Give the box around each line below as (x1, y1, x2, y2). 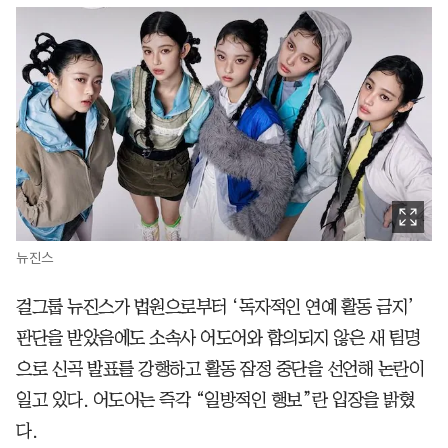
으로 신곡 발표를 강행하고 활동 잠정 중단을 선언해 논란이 (16, 359, 424, 378)
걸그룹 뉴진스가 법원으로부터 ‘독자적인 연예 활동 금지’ (16, 297, 415, 316)
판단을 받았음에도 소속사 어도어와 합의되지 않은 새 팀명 (16, 328, 420, 347)
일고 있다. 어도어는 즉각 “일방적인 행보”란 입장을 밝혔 (16, 390, 414, 409)
